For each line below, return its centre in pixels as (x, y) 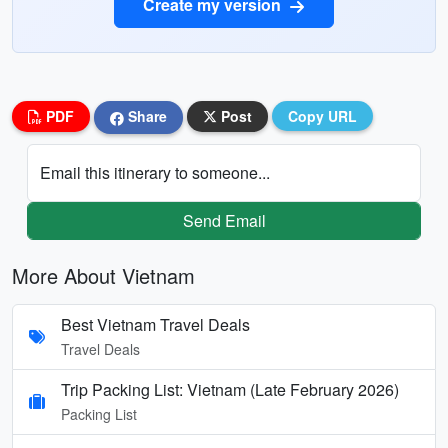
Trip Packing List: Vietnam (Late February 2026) (230, 389)
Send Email (224, 220)
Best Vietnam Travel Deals (155, 324)
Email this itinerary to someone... (155, 172)
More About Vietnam (103, 275)
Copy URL (322, 116)
